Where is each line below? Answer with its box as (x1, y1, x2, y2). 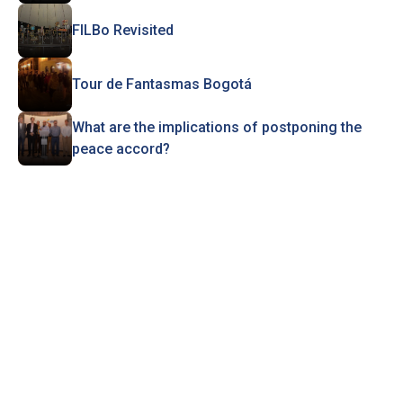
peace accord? (71, 140, 170, 157)
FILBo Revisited (71, 22, 174, 39)
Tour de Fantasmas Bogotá (71, 76, 252, 93)
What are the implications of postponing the (71, 119, 362, 136)
